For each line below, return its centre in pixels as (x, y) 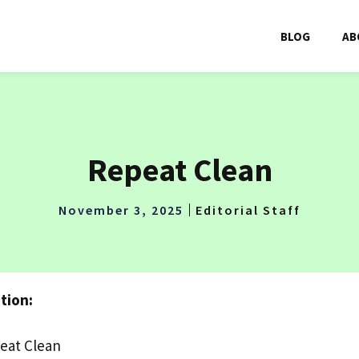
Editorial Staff (248, 210)
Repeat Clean (179, 170)
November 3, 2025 (121, 210)
